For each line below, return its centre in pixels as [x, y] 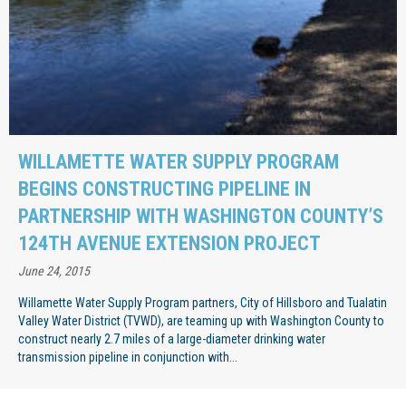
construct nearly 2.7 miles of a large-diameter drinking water [172, 338]
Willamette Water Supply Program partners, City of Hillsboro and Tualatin [203, 302]
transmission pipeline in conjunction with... [128, 357]
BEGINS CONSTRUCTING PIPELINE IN [164, 188]
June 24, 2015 [54, 271]
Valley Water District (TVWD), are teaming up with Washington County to [201, 320]
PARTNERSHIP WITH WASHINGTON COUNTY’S [201, 216]
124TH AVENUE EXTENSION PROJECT [169, 243]
